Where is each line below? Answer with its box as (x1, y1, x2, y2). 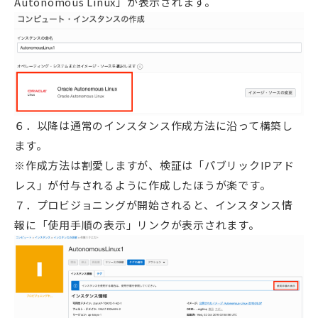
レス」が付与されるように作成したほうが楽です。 (14, 177, 271, 192)
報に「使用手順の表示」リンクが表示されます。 (14, 216, 260, 232)
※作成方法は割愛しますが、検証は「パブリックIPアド (14, 157, 295, 172)
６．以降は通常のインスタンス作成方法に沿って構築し (14, 117, 293, 133)
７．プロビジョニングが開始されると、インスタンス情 (14, 197, 293, 212)
